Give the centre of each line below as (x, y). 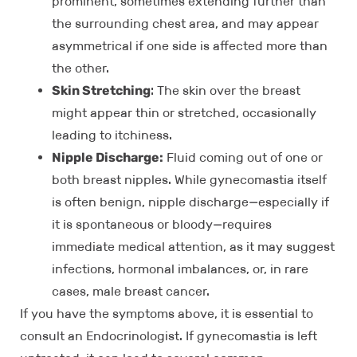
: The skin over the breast (226, 91)
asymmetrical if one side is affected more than (190, 46)
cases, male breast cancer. (131, 292)
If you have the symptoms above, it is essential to (167, 314)
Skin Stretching (101, 91)
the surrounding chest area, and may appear (185, 24)
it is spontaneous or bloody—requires (162, 225)
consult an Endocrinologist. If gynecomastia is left (169, 336)
